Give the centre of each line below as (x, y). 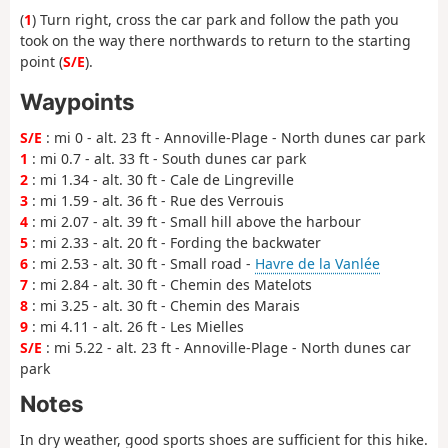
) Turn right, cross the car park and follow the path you (215, 19)
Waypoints (77, 102)
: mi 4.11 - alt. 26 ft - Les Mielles (136, 326)
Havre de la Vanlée (317, 263)
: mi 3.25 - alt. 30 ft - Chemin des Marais (164, 305)
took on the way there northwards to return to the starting (215, 40)
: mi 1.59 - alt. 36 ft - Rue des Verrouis (156, 200)
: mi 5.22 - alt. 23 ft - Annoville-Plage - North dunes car (226, 347)
